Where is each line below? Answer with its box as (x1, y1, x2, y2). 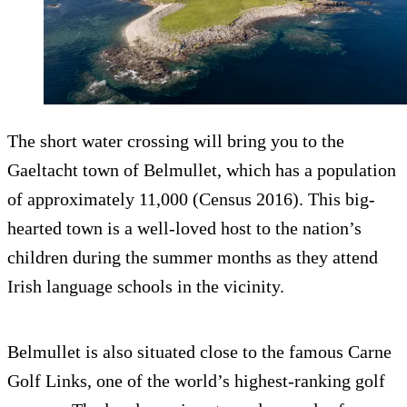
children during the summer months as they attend (7, 247, 378, 268)
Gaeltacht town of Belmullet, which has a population (7, 160, 396, 181)
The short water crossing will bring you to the (7, 131, 344, 152)
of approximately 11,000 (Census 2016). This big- (7, 189, 375, 210)
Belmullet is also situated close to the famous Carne (7, 342, 392, 362)
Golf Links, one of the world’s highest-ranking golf (7, 371, 385, 392)
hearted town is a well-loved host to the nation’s (7, 218, 362, 239)
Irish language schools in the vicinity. (7, 276, 284, 297)
